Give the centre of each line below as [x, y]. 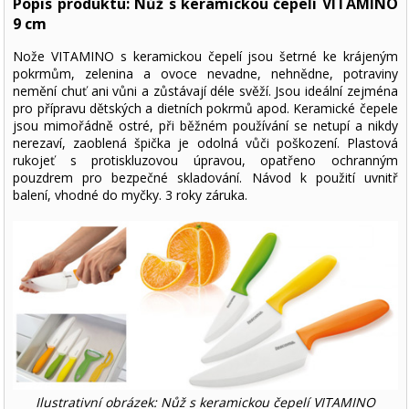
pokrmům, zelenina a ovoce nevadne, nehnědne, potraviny [205, 74]
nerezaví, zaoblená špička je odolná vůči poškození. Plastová [205, 143]
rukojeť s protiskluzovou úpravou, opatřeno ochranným [205, 161]
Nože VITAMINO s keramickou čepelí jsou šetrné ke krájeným [205, 57]
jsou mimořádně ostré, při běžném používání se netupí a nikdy [205, 126]
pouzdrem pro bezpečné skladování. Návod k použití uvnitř [205, 178]
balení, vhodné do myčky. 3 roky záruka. [131, 195]
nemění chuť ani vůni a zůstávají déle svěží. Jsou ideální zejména [205, 91]
